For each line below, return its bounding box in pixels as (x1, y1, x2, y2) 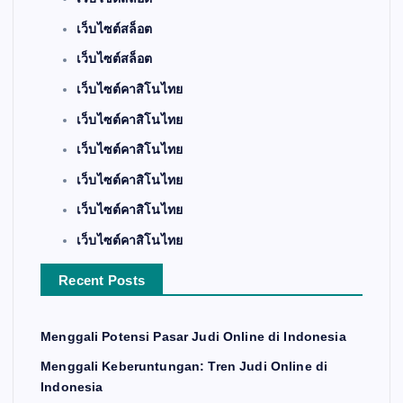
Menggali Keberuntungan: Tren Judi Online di (40, 359, 328, 374)
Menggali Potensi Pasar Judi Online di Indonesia (40, 328, 346, 344)
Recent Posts (58, 272, 146, 288)
